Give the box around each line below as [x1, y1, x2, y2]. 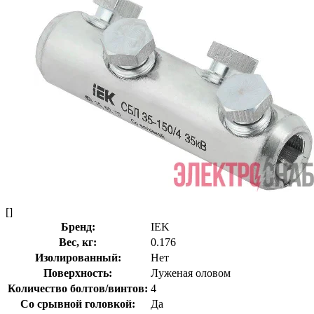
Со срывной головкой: [20, 297, 135, 310]
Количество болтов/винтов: [8, 282, 148, 294]
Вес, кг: [59, 235, 97, 248]
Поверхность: [43, 266, 112, 279]
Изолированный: [34, 251, 121, 264]
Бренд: [60, 220, 95, 233]
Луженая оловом [151, 266, 231, 279]
